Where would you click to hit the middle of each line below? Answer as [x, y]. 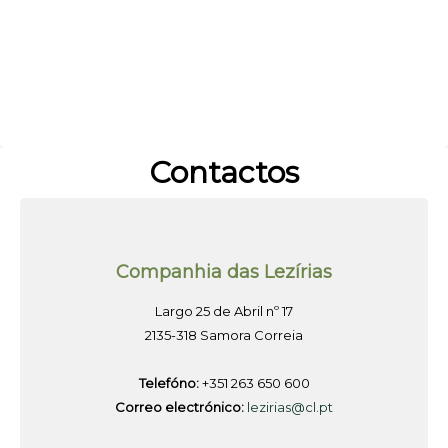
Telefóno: [168, 383]
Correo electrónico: [179, 407]
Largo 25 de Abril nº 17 [224, 311]
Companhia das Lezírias [224, 272]
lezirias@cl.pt [290, 407]
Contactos [224, 173]
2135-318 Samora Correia [224, 335]
